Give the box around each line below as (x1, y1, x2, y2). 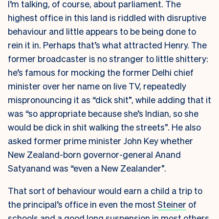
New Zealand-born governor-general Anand (8, 149, 181, 160)
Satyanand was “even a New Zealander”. (8, 162, 168, 174)
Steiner (157, 198, 186, 210)
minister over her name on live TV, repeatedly (8, 80, 186, 92)
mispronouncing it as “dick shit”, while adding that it (8, 94, 211, 106)
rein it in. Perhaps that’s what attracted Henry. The (8, 39, 207, 51)
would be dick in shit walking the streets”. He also (8, 121, 201, 133)
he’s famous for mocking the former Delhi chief (8, 66, 194, 78)
